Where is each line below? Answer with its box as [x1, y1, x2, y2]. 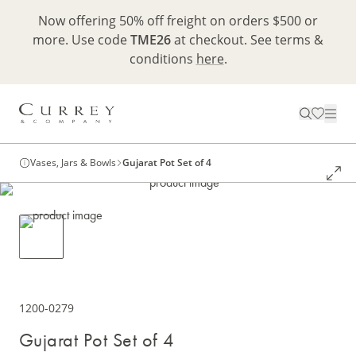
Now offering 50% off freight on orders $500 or [38, 12, 318, 29]
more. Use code [33, 31, 130, 48]
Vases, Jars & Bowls [30, 156, 116, 170]
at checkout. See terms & [171, 31, 323, 48]
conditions [129, 50, 196, 68]
